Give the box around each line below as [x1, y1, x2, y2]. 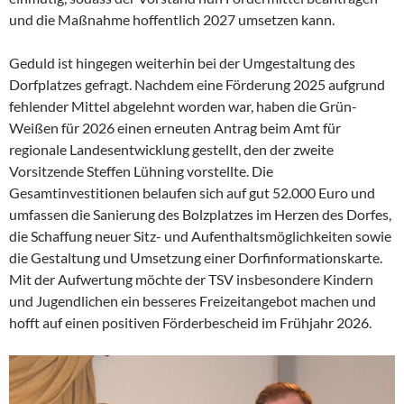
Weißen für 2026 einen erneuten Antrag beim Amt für [9, 119, 341, 137]
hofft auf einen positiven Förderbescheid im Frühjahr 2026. [9, 314, 372, 332]
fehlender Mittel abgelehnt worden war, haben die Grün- [9, 97, 357, 115]
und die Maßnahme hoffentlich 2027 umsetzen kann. [9, 11, 335, 29]
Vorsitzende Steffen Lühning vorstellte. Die [9, 162, 273, 180]
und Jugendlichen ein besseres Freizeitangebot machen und [9, 292, 376, 310]
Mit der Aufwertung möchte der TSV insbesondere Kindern [9, 271, 373, 289]
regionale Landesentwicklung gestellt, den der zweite [9, 141, 334, 159]
